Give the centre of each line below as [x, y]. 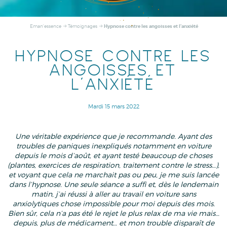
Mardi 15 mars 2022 [113, 106]
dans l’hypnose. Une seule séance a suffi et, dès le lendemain [113, 184]
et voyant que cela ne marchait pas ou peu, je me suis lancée [113, 174]
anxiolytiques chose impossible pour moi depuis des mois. [113, 203]
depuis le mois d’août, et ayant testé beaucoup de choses [113, 155]
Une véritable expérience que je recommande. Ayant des [113, 136]
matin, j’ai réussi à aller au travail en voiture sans [113, 194]
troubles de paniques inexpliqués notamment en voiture [113, 145]
